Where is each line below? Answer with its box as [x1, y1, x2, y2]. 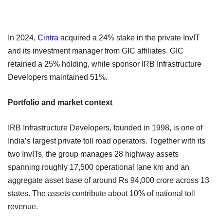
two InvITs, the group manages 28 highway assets [8, 150, 179, 159]
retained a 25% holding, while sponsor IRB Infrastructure [8, 60, 201, 69]
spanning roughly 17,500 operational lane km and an [8, 163, 189, 172]
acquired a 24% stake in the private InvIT [58, 34, 200, 42]
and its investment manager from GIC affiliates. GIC [8, 47, 183, 55]
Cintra [37, 34, 58, 42]
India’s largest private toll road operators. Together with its [8, 137, 205, 145]
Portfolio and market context [8, 98, 112, 107]
